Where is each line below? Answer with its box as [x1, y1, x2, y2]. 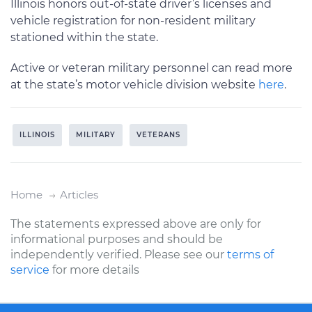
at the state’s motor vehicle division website [10, 77, 258, 91]
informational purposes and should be [10, 232, 223, 246]
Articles [60, 187, 98, 201]
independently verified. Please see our [10, 247, 227, 261]
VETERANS [136, 130, 180, 139]
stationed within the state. [10, 30, 158, 44]
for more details [49, 263, 139, 276]
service [10, 263, 49, 276]
